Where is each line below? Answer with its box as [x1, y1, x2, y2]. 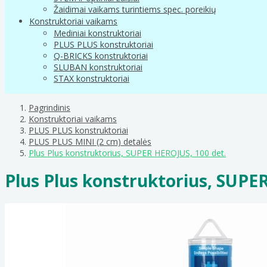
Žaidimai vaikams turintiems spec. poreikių [54, 3, 216, 15]
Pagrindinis [29, 101, 70, 113]
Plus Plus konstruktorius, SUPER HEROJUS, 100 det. [29, 147, 226, 159]
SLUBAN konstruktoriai [54, 61, 142, 73]
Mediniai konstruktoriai [54, 27, 141, 39]
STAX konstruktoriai [54, 72, 129, 84]
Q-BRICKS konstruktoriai [54, 49, 148, 61]
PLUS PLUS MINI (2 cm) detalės [29, 135, 151, 147]
